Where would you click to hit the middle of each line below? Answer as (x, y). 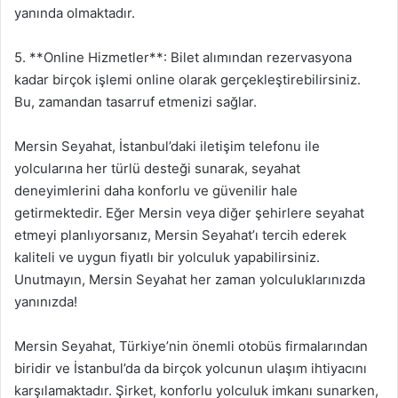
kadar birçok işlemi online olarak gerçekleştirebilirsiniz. (187, 80)
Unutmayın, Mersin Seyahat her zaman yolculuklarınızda (190, 279)
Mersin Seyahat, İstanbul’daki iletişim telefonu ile (167, 146)
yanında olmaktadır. (75, 13)
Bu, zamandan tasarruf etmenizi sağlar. (135, 102)
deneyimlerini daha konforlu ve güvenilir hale (156, 191)
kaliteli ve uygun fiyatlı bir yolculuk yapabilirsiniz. (167, 257)
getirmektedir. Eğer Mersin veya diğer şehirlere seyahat (189, 213)
